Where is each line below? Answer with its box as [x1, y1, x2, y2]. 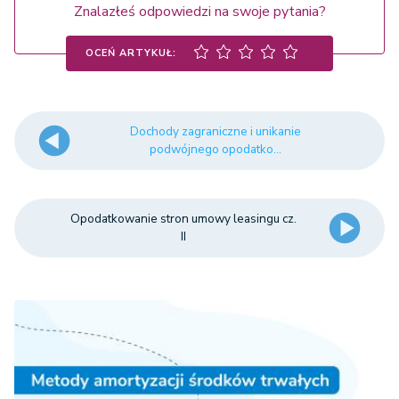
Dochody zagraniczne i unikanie [130, 123, 302, 140]
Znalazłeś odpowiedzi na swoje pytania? [73, 2, 326, 21]
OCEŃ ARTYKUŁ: [85, 45, 176, 60]
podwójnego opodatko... [150, 141, 282, 158]
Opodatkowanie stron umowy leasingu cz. [69, 210, 297, 227]
